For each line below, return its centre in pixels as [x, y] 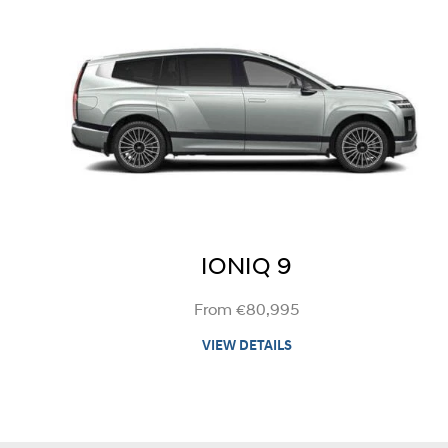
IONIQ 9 [246, 267]
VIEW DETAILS [246, 346]
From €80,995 [246, 310]
